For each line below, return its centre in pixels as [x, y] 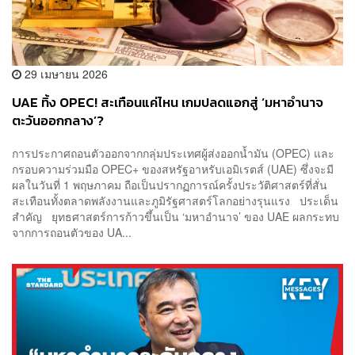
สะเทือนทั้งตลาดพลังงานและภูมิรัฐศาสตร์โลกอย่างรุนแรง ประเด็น [175, 201]
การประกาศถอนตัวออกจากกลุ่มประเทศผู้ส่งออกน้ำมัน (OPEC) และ [173, 153]
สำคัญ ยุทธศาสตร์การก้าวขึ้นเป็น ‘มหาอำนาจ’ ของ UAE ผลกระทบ [176, 217]
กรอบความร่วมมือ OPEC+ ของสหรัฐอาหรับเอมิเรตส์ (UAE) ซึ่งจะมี [173, 169]
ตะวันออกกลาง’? [58, 120]
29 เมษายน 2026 [65, 73]
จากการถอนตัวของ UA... [72, 233]
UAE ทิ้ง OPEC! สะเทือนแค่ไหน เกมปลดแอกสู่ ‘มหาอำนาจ [168, 102]
